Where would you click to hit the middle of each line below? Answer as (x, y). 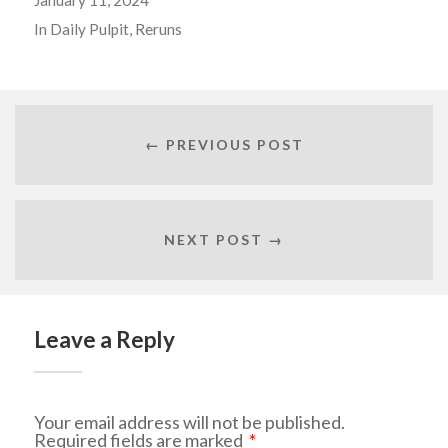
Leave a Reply (104, 339)
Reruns (158, 28)
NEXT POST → (224, 239)
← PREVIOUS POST (224, 144)
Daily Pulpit (89, 28)
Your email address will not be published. (189, 421)
